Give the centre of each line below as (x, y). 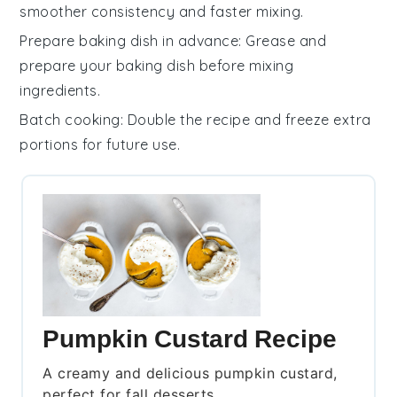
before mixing (245, 65)
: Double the (163, 119)
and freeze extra (311, 119)
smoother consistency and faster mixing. (162, 11)
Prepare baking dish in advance (129, 40)
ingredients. (60, 90)
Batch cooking (70, 119)
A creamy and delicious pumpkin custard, (190, 373)
